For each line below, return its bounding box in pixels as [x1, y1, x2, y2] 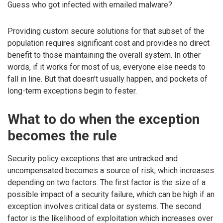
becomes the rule [7, 127, 117, 144]
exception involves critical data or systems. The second [7, 201, 201, 211]
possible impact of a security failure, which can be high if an [7, 189, 215, 199]
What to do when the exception [7, 111, 200, 128]
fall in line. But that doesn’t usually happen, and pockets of [7, 74, 208, 84]
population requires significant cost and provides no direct [7, 38, 210, 48]
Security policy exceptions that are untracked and [7, 153, 178, 163]
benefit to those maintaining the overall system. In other [7, 50, 201, 60]
